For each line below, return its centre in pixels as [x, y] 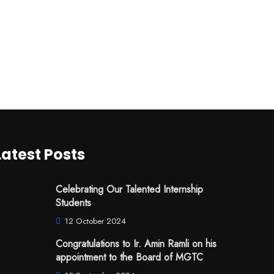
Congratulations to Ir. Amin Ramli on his [136, 244]
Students [73, 203]
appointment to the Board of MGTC [129, 257]
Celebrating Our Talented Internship [129, 190]
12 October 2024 [94, 221]
